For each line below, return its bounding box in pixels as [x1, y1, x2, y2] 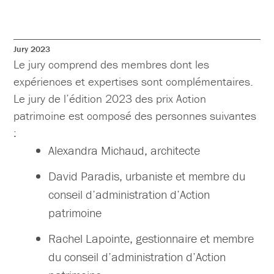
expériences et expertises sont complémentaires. [13, 74, 254, 89]
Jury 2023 [13, 43, 51, 55]
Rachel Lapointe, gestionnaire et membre [48, 231, 254, 246]
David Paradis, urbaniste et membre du [48, 168, 246, 184]
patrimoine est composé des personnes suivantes [13, 108, 257, 124]
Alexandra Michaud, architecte [48, 143, 201, 158]
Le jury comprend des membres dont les [13, 57, 210, 72]
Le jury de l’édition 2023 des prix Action [13, 91, 207, 106]
